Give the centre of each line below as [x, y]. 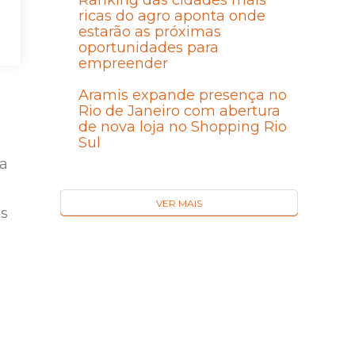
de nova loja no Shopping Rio [182, 127]
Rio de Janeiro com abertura [179, 111]
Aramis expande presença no [182, 95]
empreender [123, 64]
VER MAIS [179, 204]
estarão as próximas [149, 32]
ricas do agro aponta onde [172, 16]
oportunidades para [148, 48]
